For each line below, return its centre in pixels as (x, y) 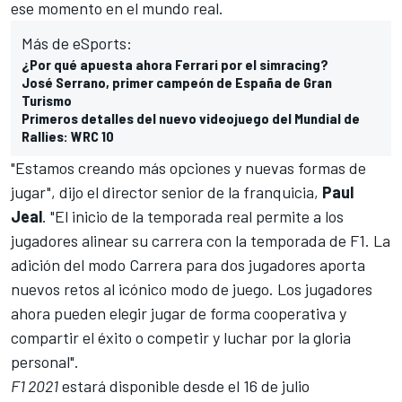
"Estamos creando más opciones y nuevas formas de (188, 167)
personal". (45, 361)
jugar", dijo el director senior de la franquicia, (166, 192)
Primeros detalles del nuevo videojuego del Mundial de (191, 118)
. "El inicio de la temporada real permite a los (193, 216)
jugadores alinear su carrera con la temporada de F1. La (201, 240)
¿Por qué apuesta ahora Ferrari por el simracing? (175, 64)
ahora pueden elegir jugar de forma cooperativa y (179, 313)
